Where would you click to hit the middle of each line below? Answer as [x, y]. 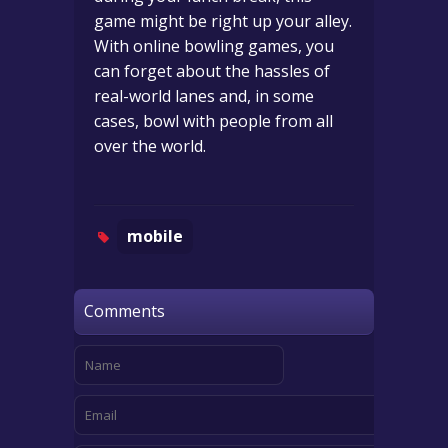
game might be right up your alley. [223, 21]
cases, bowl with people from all [213, 121]
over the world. [150, 146]
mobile [155, 236]
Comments [124, 311]
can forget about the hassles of [212, 71]
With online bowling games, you [214, 46]
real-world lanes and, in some [204, 96]
